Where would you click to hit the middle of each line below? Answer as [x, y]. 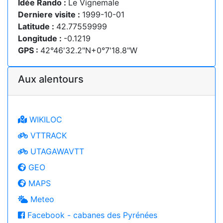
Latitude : [37, 26]
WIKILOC [45, 119]
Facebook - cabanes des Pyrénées [91, 215]
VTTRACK [47, 135]
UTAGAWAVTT [56, 151]
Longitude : [41, 38]
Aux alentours [51, 79]
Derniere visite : [50, 14]
